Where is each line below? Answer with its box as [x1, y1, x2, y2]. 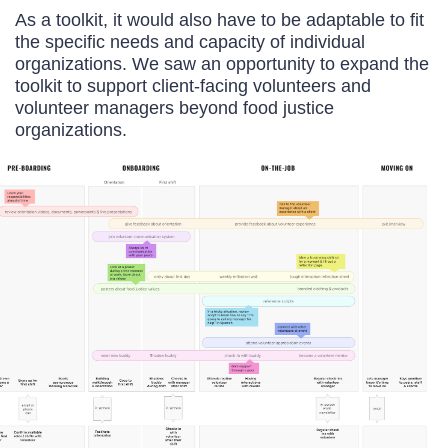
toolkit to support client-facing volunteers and [15, 75, 371, 97]
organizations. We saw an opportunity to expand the [15, 53, 429, 75]
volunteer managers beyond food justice [15, 97, 334, 119]
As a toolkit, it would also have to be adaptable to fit [15, 9, 424, 31]
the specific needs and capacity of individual [15, 31, 365, 53]
